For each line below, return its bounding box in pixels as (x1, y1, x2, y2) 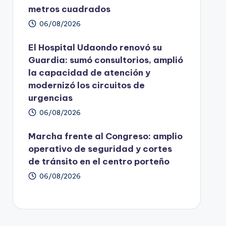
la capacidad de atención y (28, 67, 150, 79)
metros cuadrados (28, 4, 110, 15)
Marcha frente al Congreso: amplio (28, 131, 183, 142)
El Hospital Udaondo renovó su (28, 42, 162, 53)
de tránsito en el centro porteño (28, 156, 169, 167)
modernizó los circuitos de (28, 80, 145, 91)
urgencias (28, 92, 73, 104)
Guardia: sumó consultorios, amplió (28, 54, 183, 66)
